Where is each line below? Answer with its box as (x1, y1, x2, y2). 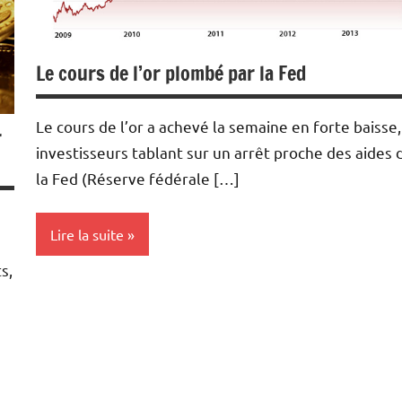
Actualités (47, 285, 109, 303)
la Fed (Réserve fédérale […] (36, 169, 240, 188)
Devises (47, 320, 95, 338)
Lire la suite (50, 225, 124, 244)
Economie (47, 356, 109, 374)
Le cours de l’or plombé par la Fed (36, 59, 306, 88)
